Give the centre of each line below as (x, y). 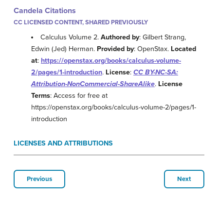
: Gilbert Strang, (163, 37)
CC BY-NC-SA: (156, 73)
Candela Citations (45, 11)
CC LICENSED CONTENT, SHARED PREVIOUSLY (81, 22)
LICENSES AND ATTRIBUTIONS (63, 144)
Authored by (120, 37)
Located (183, 49)
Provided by (115, 49)
